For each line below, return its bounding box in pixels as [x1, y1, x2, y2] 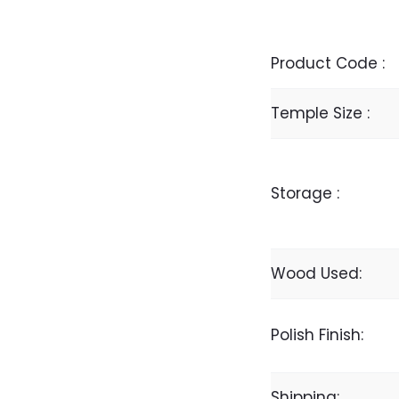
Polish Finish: [270, 323, 363, 346]
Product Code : [270, 52, 385, 74]
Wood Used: [270, 262, 362, 284]
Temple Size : [270, 102, 370, 124]
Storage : [270, 182, 339, 204]
